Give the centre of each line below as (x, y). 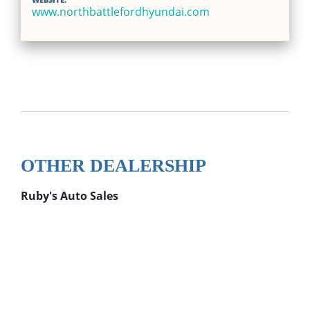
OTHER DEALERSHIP (113, 165)
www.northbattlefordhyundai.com (120, 11)
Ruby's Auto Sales (69, 195)
